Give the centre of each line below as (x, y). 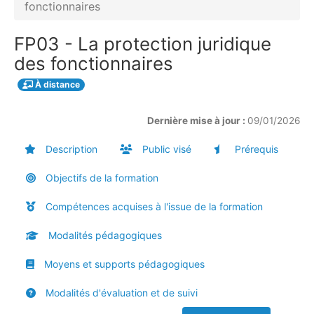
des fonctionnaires (94, 64)
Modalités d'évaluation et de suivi (120, 293)
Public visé (165, 149)
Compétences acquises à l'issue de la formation (153, 207)
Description (70, 149)
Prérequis (255, 149)
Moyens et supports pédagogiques (123, 264)
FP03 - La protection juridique (143, 44)
